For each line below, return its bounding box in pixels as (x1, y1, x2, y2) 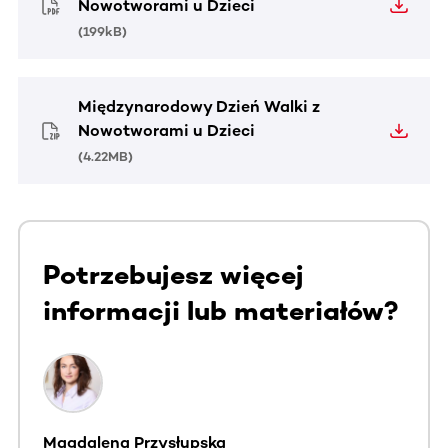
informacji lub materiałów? (43, 295, 399, 328)
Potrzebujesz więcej (43, 259, 304, 292)
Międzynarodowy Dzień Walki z (78, 97, 320, 117)
